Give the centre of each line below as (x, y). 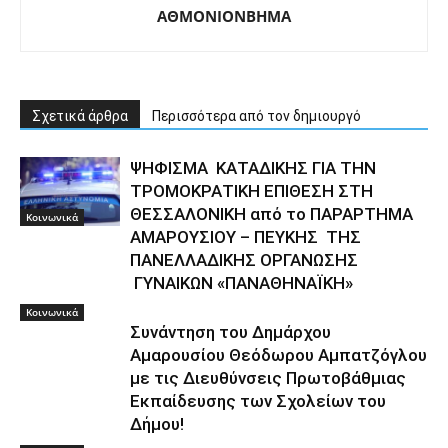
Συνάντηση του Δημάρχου (230, 332)
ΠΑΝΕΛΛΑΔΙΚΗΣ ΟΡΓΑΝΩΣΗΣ (244, 260)
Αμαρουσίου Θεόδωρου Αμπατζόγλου (278, 355)
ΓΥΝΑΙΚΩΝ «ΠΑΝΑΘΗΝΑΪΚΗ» (241, 283)
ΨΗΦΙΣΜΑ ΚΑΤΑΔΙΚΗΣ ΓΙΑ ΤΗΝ (253, 168)
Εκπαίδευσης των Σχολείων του (258, 401)
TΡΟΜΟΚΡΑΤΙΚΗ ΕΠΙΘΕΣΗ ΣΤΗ (251, 191)
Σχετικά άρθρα (80, 116)
